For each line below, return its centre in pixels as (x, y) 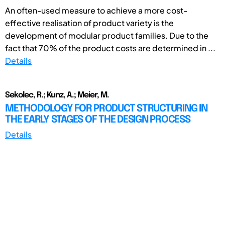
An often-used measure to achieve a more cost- (96, 10)
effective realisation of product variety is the (89, 23)
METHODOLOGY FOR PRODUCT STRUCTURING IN (106, 108)
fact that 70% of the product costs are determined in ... (110, 48)
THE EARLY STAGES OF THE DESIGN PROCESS (98, 120)
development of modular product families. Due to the (107, 35)
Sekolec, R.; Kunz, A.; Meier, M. (57, 95)
